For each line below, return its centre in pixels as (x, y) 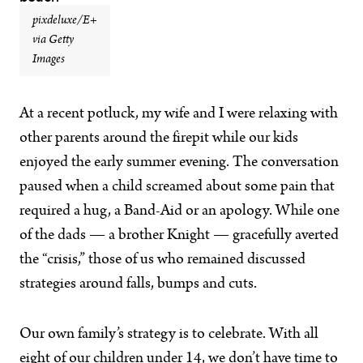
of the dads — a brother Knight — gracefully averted (179, 236)
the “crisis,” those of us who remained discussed (162, 260)
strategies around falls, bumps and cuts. (138, 284)
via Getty (53, 41)
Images (49, 60)
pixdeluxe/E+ (65, 21)
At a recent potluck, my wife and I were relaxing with (179, 114)
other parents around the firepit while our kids (159, 139)
